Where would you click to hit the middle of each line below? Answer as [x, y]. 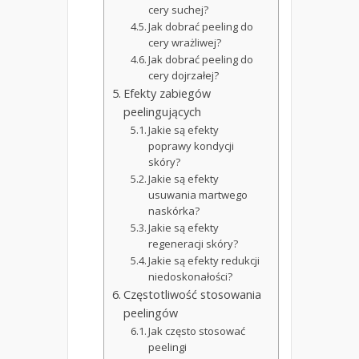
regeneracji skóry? [194, 244]
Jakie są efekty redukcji [204, 261]
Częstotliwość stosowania [192, 295]
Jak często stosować [197, 331]
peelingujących [162, 112]
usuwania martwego [198, 195]
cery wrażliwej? [185, 43]
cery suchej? [179, 10]
